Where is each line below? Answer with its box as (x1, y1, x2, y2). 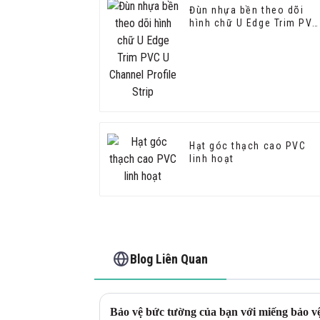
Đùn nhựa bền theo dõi (189, 4, 304, 16)
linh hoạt (189, 153, 234, 165)
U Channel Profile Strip (189, 30, 306, 42)
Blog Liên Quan (130, 251, 209, 266)
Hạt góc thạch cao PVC (189, 140, 306, 152)
